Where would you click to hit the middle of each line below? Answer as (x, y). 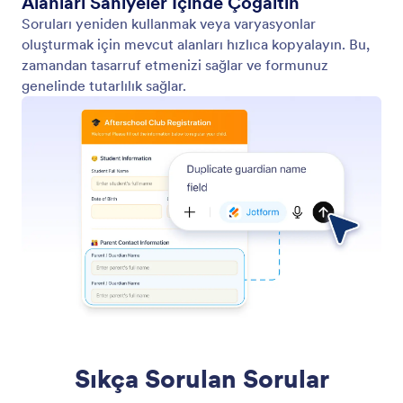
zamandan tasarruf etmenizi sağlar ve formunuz (175, 65)
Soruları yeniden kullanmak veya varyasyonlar (169, 24)
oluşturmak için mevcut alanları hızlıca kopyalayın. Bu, (196, 45)
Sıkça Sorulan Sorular (201, 379)
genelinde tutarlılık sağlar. (104, 86)
